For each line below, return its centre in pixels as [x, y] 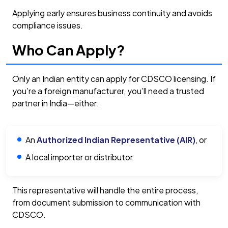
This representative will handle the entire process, [105, 190]
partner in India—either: [56, 103]
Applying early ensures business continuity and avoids [112, 13]
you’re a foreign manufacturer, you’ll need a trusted [108, 91]
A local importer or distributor [79, 157]
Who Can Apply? [68, 50]
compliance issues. [48, 25]
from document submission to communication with [106, 203]
